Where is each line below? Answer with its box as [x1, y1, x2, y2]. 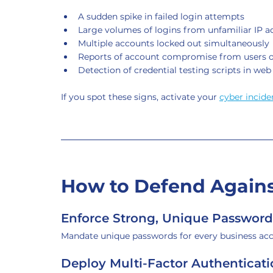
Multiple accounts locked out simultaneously [78, 38, 269, 49]
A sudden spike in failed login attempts [78, 11, 244, 22]
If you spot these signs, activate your [61, 91, 219, 102]
